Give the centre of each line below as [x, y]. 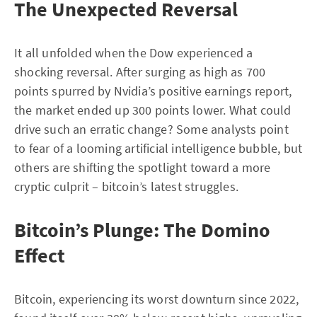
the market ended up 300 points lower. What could [153, 110]
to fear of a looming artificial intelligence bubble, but [158, 148]
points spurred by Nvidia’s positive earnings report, [153, 91]
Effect [40, 255]
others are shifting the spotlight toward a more [143, 167]
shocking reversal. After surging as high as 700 [140, 72]
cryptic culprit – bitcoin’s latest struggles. [126, 186]
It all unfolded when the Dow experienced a [134, 53]
